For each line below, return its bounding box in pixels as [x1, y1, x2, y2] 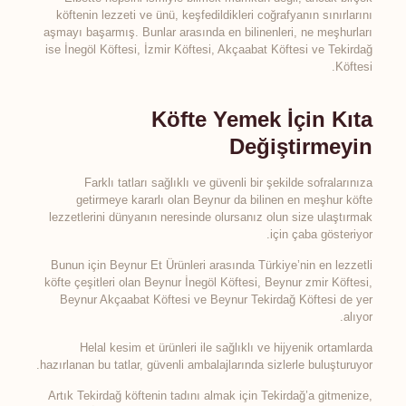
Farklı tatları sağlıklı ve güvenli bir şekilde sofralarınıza [84, 176, 373, 189]
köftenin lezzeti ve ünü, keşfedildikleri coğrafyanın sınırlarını [56, 8, 373, 22]
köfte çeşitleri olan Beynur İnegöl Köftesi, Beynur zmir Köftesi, [44, 275, 373, 289]
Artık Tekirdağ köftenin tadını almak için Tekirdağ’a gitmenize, [48, 389, 373, 402]
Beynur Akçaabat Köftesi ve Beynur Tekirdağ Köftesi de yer [60, 293, 373, 306]
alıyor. [343, 310, 373, 324]
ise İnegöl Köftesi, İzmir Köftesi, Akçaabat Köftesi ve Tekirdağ [45, 43, 373, 56]
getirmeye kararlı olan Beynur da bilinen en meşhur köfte [76, 193, 373, 207]
